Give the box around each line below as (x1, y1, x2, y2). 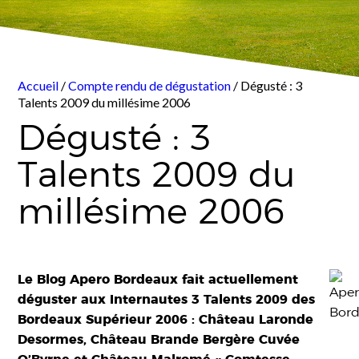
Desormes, (18, 332, 91, 347)
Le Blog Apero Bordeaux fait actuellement (18, 272, 299, 287)
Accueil (18, 78, 62, 93)
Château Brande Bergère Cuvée (91, 332, 301, 347)
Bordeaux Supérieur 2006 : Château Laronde (18, 312, 314, 327)
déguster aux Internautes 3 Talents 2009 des (18, 292, 316, 307)
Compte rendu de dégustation (68, 78, 232, 93)
